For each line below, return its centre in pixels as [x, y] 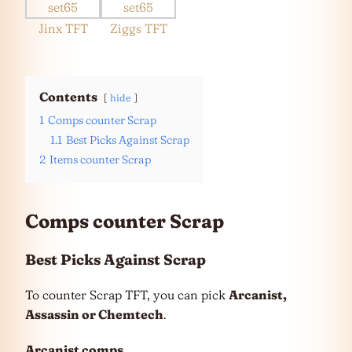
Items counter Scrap [100, 159]
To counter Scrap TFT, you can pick [127, 294]
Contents [68, 97]
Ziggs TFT [138, 28]
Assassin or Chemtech [94, 314]
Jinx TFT [63, 28]
